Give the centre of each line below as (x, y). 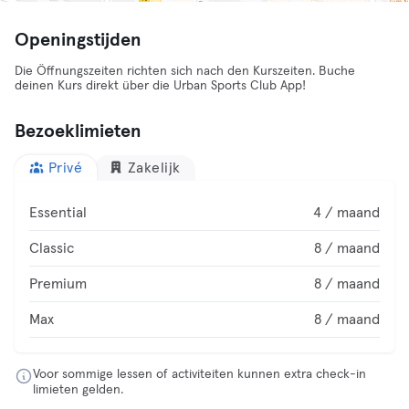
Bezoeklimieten (78, 131)
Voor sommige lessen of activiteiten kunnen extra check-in (199, 374)
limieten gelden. (78, 390)
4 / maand (346, 213)
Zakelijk (154, 168)
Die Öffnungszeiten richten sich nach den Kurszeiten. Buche (185, 71)
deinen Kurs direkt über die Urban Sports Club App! (160, 86)
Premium (58, 284)
